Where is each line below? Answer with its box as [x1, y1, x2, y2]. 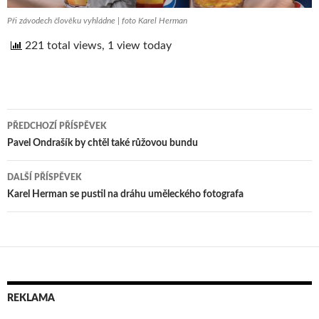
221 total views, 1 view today [22, 39, 172, 51]
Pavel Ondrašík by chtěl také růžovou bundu [7, 137, 198, 148]
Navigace [7, 137, 84, 156]
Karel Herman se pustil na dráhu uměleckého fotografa [7, 189, 244, 199]
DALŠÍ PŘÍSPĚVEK [7, 172, 81, 182]
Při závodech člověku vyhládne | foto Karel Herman [7, 16, 187, 25]
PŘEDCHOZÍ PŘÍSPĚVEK [7, 121, 106, 130]
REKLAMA [7, 293, 55, 303]
